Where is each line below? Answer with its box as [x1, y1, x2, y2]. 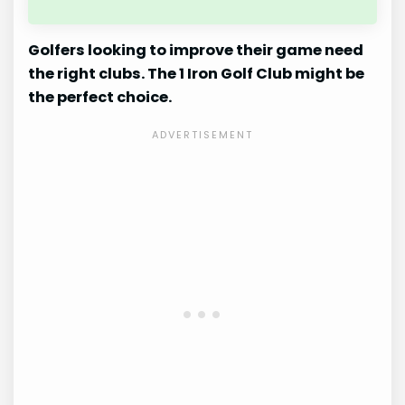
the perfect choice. [28, 87, 173, 108]
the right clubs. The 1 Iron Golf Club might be [28, 63, 365, 85]
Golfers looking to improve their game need [28, 40, 364, 61]
